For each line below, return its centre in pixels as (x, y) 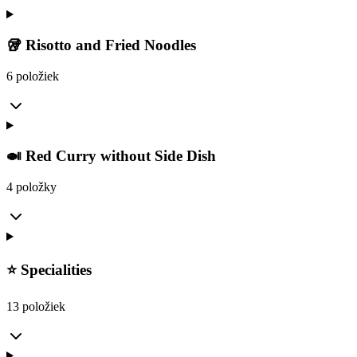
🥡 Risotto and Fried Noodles (101, 45)
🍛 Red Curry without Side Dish (111, 156)
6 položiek (33, 76)
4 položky (31, 187)
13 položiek (36, 306)
